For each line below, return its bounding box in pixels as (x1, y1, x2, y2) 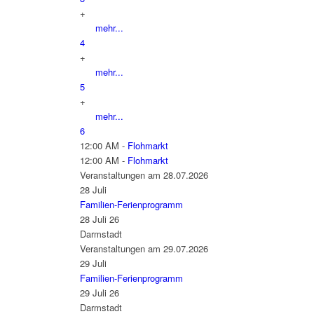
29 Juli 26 (79, 285, 119, 299)
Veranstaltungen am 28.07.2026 (79, 168, 208, 182)
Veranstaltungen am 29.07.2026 (79, 241, 208, 255)
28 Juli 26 (79, 212, 119, 226)
